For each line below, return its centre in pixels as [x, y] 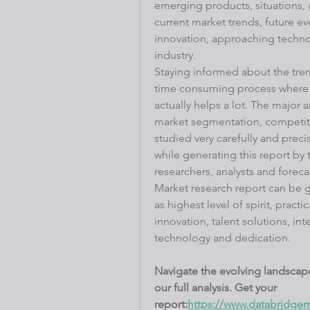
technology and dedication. [222, 237]
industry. [175, 55]
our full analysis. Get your [216, 287]
